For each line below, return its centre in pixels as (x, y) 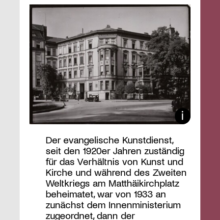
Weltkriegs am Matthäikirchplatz (112, 182)
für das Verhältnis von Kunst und (114, 161)
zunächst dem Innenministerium (113, 204)
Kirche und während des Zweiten (116, 172)
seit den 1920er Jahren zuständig (115, 150)
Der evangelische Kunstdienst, (109, 139)
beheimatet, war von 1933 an (106, 193)
